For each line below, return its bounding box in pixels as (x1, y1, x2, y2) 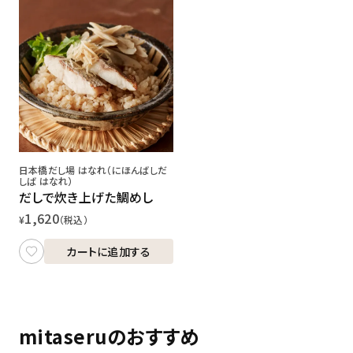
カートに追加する (66, 243, 151, 259)
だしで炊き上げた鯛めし (19, 187, 154, 206)
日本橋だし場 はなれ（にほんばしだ (19, 162, 168, 176)
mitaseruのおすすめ (19, 321, 200, 350)
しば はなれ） (19, 173, 73, 188)
